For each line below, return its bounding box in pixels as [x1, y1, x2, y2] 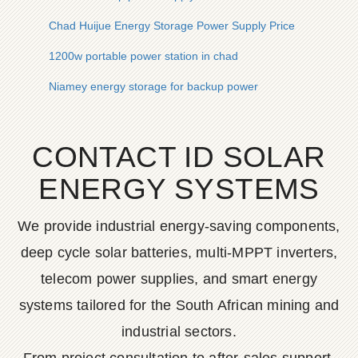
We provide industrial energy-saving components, [18, 218, 340, 234]
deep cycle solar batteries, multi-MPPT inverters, [20, 245, 338, 261]
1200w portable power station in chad [49, 50, 238, 62]
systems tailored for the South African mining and [18, 297, 340, 313]
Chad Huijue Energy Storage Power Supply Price [49, 19, 295, 32]
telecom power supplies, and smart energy [40, 271, 317, 287]
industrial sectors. [121, 324, 237, 340]
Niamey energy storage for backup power [49, 80, 258, 93]
